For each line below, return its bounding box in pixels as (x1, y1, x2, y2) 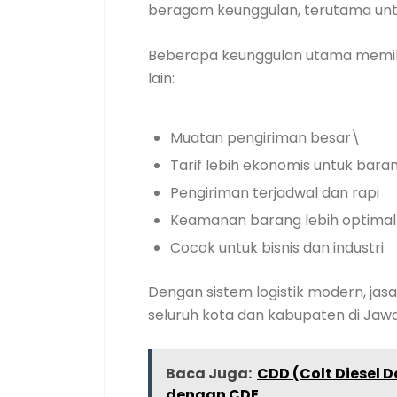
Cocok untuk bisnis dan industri (170, 237, 384, 258)
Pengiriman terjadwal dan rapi (170, 183, 379, 203)
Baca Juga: (166, 363, 252, 384)
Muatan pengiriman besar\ (170, 128, 361, 148)
